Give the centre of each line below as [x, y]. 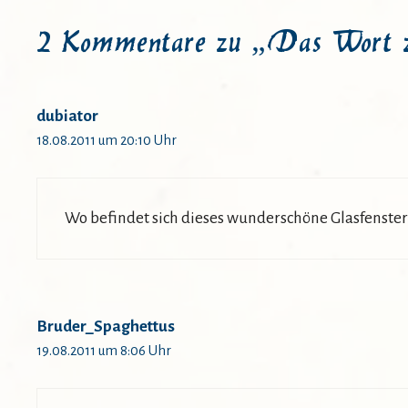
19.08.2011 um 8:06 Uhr [104, 350]
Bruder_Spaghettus [106, 326]
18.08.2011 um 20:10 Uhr [107, 141]
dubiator [67, 117]
